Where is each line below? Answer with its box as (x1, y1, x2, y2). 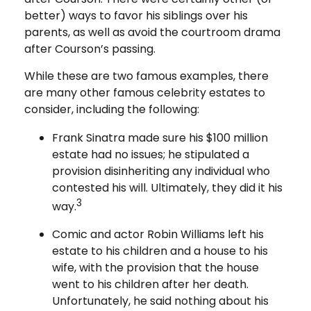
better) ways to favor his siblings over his (24, 7, 248, 24)
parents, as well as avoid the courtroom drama (24, 24, 280, 40)
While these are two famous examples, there (24, 67, 269, 84)
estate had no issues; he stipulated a (52, 146, 249, 162)
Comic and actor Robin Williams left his (52, 226, 264, 242)
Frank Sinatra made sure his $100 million (52, 129, 268, 146)
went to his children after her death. (52, 276, 249, 292)
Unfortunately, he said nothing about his (52, 292, 269, 309)
